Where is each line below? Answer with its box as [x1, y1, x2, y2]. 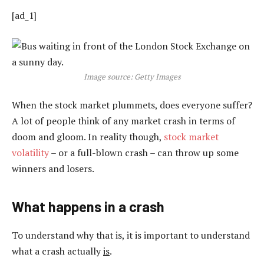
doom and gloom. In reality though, [12, 130, 164, 144]
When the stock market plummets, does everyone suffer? [12, 98, 252, 112]
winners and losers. [12, 162, 94, 176]
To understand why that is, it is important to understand [12, 228, 250, 242]
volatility [12, 146, 49, 160]
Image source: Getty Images [83, 71, 181, 82]
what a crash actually [12, 244, 103, 258]
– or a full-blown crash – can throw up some [49, 146, 239, 160]
